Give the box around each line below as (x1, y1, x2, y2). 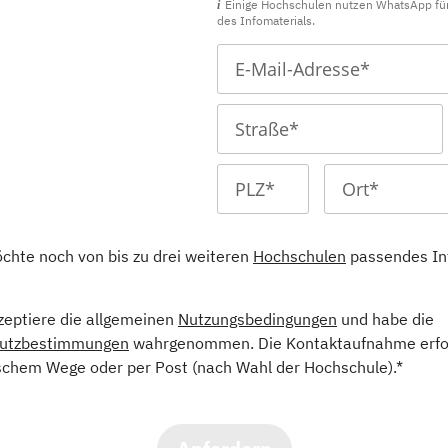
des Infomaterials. (216, 13, 315, 28)
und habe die (337, 309, 434, 329)
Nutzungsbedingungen (178, 309, 337, 329)
